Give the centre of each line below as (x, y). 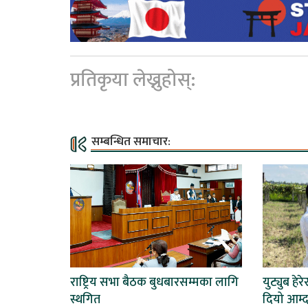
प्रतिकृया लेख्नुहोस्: (133, 80)
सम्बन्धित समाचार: (131, 141)
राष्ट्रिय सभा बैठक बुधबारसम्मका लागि (154, 282)
